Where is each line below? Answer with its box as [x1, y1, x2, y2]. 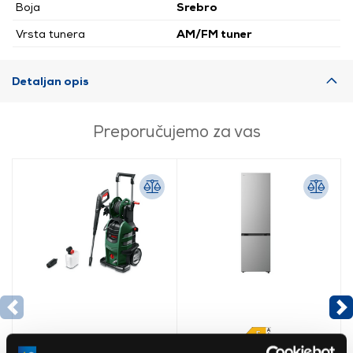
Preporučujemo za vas [92, 121, 261, 141]
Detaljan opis [12, 74, 89, 88]
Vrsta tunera [16, 27, 85, 41]
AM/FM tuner [176, 27, 252, 41]
